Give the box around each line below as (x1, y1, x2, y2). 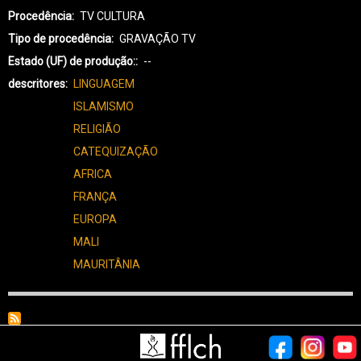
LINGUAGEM (73, 77, 135, 90)
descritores (8, 77, 65, 90)
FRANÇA (73, 189, 117, 203)
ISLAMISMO (73, 99, 134, 113)
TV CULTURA (80, 9, 145, 23)
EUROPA (73, 212, 117, 226)
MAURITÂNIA (73, 257, 140, 271)
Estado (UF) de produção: (8, 54, 135, 68)
